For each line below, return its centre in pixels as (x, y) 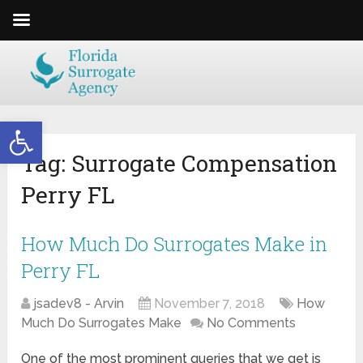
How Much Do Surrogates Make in (175, 244)
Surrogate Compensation (205, 164)
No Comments (252, 323)
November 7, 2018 (210, 304)
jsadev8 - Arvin (79, 304)
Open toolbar (51, 128)
